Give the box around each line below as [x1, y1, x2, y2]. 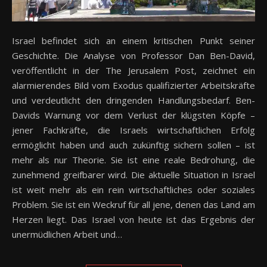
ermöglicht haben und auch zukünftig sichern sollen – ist [12, 138, 255, 151]
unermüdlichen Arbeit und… [12, 228, 122, 240]
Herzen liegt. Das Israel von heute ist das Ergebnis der [12, 213, 255, 225]
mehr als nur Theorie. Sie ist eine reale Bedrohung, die [12, 153, 255, 166]
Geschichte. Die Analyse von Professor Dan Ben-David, [12, 49, 255, 61]
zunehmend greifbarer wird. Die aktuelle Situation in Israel [12, 168, 255, 181]
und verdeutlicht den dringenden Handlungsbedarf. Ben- [12, 94, 255, 106]
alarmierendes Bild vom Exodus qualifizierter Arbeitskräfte [12, 79, 255, 91]
